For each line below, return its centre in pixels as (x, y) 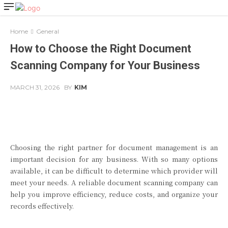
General (48, 31)
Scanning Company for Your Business (105, 65)
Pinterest (166, 112)
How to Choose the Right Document (101, 49)
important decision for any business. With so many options (114, 159)
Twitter (108, 112)
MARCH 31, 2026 (35, 88)
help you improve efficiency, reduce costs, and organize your (114, 194)
